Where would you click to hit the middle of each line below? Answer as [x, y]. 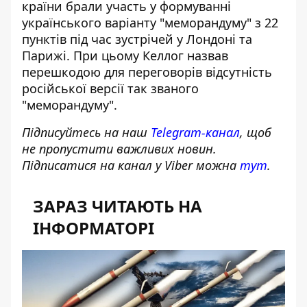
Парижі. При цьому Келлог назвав [125, 56]
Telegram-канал [195, 132]
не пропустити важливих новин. [119, 149]
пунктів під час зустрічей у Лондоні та [137, 39]
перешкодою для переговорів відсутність [147, 72]
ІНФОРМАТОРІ [94, 228]
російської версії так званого [110, 88]
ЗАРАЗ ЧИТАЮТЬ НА [118, 206]
